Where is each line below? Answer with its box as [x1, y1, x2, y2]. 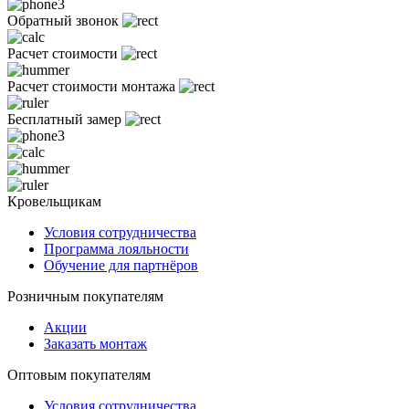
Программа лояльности [44, 241, 189, 257]
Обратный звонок [7, 13, 119, 29]
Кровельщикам [7, 194, 101, 210]
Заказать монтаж [44, 336, 147, 352]
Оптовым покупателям [7, 367, 151, 383]
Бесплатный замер [7, 111, 121, 128]
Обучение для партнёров [44, 257, 198, 274]
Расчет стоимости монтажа [7, 79, 175, 95]
